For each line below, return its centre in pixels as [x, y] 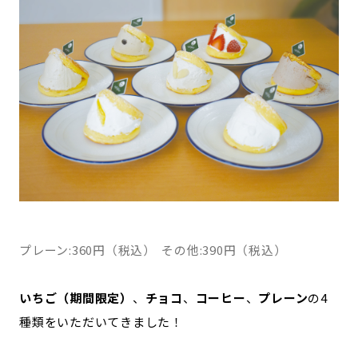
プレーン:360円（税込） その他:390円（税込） [153, 250]
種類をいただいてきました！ [101, 322]
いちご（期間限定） [76, 298]
